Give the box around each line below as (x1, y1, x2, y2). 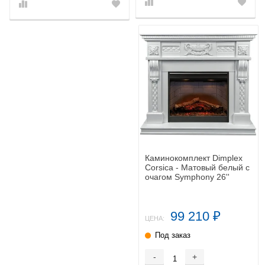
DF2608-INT (145, 181, 192, 191)
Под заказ (155, 231, 190, 240)
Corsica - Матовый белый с (145, 162, 250, 172)
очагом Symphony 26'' (145, 172, 230, 182)
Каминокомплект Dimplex (145, 153, 243, 163)
